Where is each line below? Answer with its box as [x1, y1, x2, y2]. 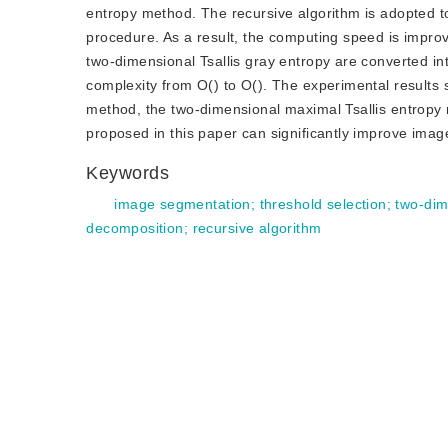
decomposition [86, 220, 184, 236]
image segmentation [114, 196, 251, 212]
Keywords [86, 163, 176, 183]
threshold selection [259, 196, 387, 212]
